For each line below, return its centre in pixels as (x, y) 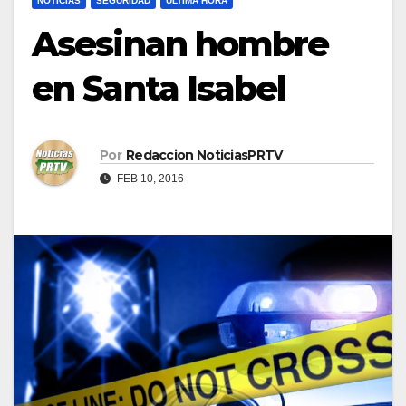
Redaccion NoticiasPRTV (204, 155)
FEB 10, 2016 (149, 178)
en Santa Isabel (159, 88)
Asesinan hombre (180, 43)
